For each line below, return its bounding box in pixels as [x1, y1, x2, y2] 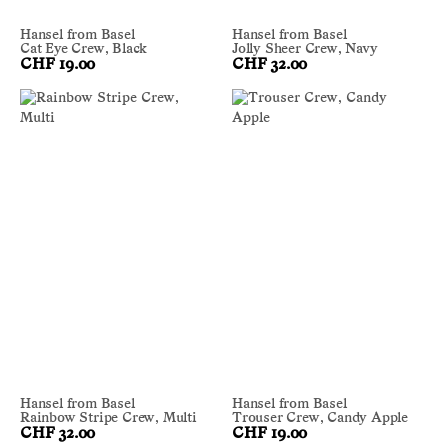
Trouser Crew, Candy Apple [232, 410, 408, 426]
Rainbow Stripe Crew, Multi [20, 410, 197, 426]
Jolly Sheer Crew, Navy [232, 42, 378, 58]
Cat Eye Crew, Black [20, 42, 148, 58]
